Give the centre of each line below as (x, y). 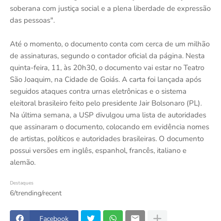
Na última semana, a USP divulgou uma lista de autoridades (108, 115)
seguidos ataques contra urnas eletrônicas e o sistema (98, 92)
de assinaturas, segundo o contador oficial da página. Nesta (107, 56)
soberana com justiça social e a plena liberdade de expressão (110, 9)
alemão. (23, 163)
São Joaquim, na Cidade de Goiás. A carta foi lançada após (106, 80)
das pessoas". (32, 20)
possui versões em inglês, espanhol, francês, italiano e (98, 151)
